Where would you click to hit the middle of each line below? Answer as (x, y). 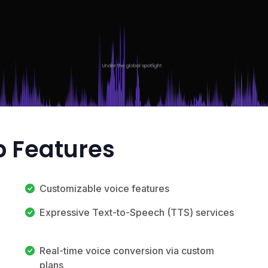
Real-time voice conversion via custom (127, 250)
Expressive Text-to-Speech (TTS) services (137, 212)
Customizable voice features (104, 188)
